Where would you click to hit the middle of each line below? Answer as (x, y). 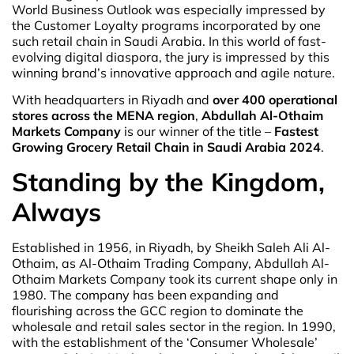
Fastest (296, 132)
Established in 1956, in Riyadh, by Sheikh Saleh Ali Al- (171, 247)
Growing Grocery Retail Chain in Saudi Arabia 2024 (166, 147)
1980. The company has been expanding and (145, 294)
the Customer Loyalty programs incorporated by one (166, 25)
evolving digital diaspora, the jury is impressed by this (171, 56)
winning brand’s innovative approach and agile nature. (173, 72)
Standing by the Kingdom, (168, 181)
